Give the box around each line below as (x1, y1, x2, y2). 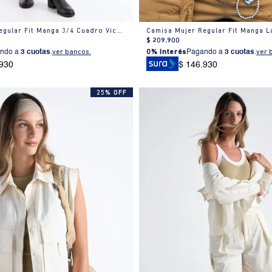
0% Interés (146, 48, 186, 56)
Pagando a (186, 48, 225, 56)
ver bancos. (52, 48, 91, 56)
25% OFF (97, 89, 127, 97)
